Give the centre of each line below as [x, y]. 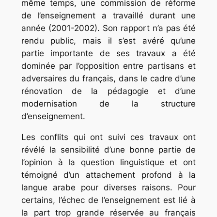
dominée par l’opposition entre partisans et [108, 66]
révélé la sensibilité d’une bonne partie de [108, 149]
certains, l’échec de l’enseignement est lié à [108, 200]
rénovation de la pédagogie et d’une [108, 91]
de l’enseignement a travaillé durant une [108, 15]
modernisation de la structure [108, 103]
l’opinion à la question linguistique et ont [108, 162]
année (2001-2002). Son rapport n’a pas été [108, 28]
